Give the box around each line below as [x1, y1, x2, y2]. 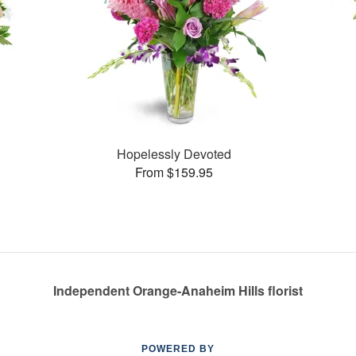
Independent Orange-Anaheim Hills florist [53, 281, 303, 300]
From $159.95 [135, 162, 214, 181]
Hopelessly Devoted [117, 144, 232, 163]
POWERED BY [141, 343, 215, 354]
